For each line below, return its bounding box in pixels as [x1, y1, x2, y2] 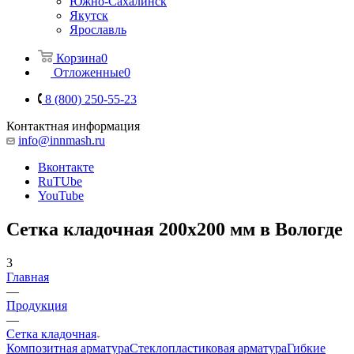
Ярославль [70, 22, 126, 36]
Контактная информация [6, 119, 140, 133]
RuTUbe [38, 174, 82, 188]
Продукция [6, 298, 67, 312]
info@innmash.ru [18, 133, 105, 147]
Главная [6, 269, 49, 284]
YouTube [38, 188, 84, 202]
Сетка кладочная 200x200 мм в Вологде [6, 218, 343, 239]
